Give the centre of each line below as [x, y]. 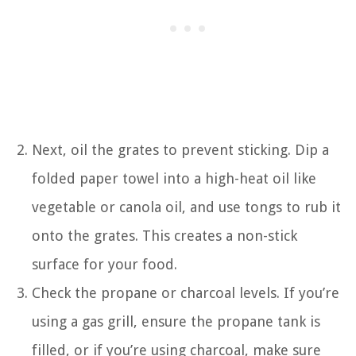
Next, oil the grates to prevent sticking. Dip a [180, 149]
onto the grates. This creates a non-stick [164, 235]
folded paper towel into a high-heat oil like [174, 178]
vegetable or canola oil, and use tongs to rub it [186, 207]
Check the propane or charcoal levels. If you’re [186, 292]
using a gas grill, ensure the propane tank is [176, 321]
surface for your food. [104, 264]
